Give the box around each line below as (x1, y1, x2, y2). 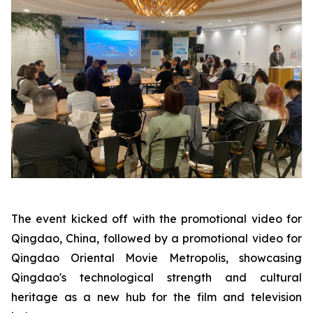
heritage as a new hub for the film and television (11, 290, 302, 304)
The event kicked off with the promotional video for (11, 212, 302, 226)
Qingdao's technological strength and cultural (11, 270, 302, 284)
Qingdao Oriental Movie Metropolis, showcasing (11, 251, 302, 265)
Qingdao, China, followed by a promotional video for (11, 231, 302, 245)
